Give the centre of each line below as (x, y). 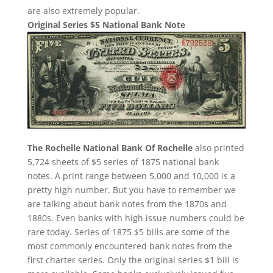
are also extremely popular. (83, 10)
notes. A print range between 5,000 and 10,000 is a (131, 175)
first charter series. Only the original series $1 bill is (133, 260)
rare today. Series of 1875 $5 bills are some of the (128, 232)
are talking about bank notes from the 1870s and (127, 204)
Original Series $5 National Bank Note (106, 24)
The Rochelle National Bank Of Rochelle (110, 147)
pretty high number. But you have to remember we (131, 190)
